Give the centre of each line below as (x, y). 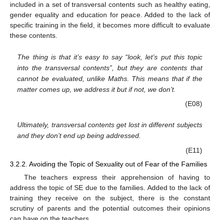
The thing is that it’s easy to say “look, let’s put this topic (110, 57)
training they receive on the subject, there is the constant (110, 198)
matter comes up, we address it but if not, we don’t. (97, 89)
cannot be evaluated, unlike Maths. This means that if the (110, 78)
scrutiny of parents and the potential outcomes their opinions (110, 208)
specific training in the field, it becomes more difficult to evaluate (110, 25)
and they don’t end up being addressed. (79, 136)
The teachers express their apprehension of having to (117, 177)
